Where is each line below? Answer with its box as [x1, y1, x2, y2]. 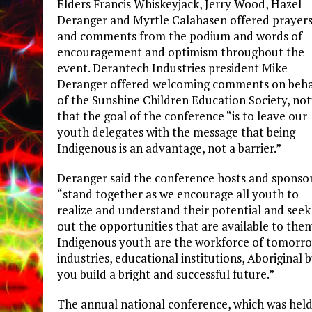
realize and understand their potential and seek [57, 202, 311, 219]
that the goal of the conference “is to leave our [57, 108, 307, 125]
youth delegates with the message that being [57, 124, 295, 141]
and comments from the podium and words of [57, 28, 302, 45]
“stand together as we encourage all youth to [57, 186, 299, 203]
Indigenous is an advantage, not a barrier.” [57, 140, 281, 157]
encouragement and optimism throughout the [57, 44, 304, 61]
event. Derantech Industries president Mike [57, 60, 288, 77]
